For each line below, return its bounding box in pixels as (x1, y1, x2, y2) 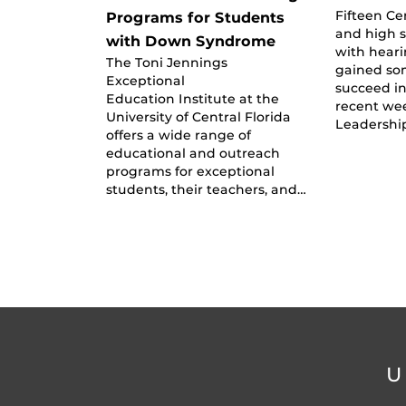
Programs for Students (106, 8, 285, 26)
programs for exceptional (106, 163, 275, 179)
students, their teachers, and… (106, 181, 306, 197)
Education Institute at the (106, 91, 279, 106)
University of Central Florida (106, 109, 291, 124)
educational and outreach (106, 145, 280, 160)
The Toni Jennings (106, 54, 227, 70)
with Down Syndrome (106, 32, 275, 50)
